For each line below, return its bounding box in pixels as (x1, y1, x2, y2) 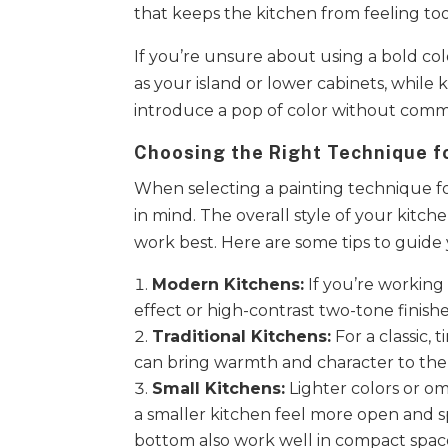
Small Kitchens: (152, 379, 286, 399)
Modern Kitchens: (152, 275, 305, 295)
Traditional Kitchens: (152, 327, 332, 347)
